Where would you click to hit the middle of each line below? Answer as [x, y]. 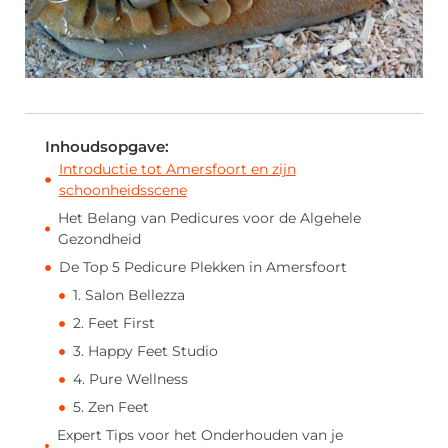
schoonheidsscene [122, 190]
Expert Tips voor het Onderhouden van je [200, 435]
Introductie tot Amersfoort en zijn [177, 169]
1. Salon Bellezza [129, 295]
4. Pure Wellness [130, 379]
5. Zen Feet [111, 407]
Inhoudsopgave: [107, 147]
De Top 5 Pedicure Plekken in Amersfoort [203, 267]
